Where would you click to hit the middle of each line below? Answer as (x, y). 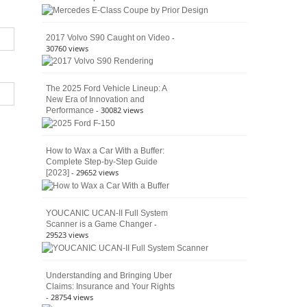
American (216, 11)
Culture (212, 36)
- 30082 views (120, 110)
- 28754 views (70, 297)
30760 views (67, 48)
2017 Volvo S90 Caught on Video (108, 37)
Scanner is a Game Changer (99, 224)
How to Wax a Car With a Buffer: (105, 151)
